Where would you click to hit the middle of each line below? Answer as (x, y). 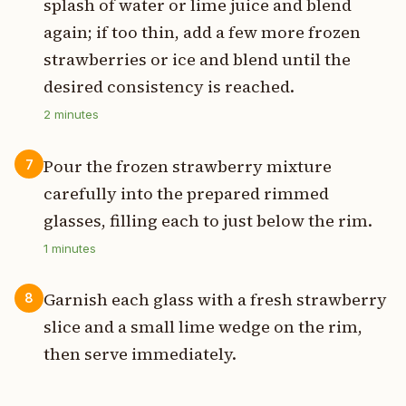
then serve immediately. (140, 353)
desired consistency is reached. (169, 87)
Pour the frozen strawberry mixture (188, 166)
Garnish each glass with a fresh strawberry (215, 299)
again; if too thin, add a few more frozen (202, 33)
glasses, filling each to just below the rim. (208, 220)
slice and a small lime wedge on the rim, (203, 326)
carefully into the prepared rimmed (186, 193)
